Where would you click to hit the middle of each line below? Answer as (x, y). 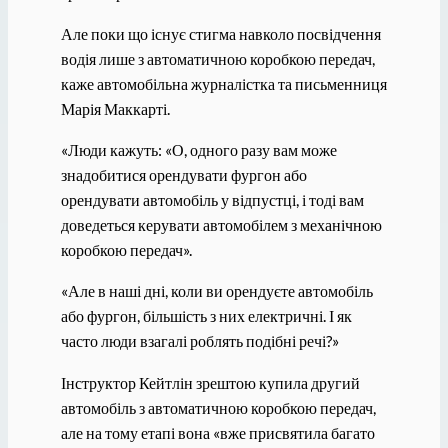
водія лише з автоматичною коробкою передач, (217, 58)
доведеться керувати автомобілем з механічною (221, 225)
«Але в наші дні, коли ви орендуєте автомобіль (216, 291)
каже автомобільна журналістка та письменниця (223, 83)
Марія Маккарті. (115, 108)
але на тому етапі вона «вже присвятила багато (217, 432)
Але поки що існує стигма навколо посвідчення (220, 33)
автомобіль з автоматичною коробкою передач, (218, 407)
